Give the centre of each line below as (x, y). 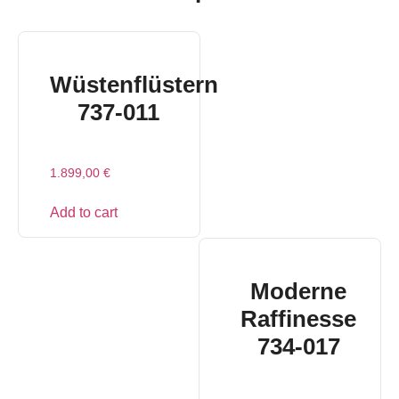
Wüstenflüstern (134, 84)
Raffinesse (299, 319)
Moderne (299, 292)
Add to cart (84, 213)
